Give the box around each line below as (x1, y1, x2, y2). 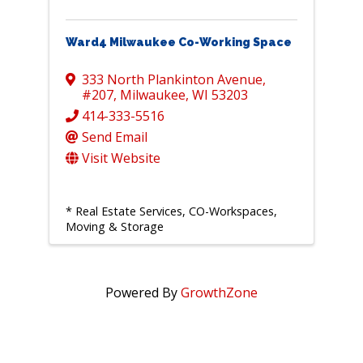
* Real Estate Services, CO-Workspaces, (65, 203, 277, 220)
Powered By (105, 284, 181, 302)
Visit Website (81, 149, 160, 168)
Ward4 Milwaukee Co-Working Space (65, 36, 292, 49)
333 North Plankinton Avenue (81, 70, 263, 89)
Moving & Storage (65, 219, 164, 235)
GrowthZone (180, 284, 258, 302)
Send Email (81, 128, 147, 147)
